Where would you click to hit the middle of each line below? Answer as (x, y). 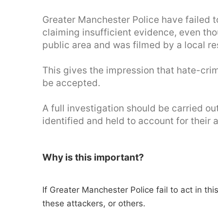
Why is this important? (93, 157)
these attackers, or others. (94, 203)
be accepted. (71, 83)
